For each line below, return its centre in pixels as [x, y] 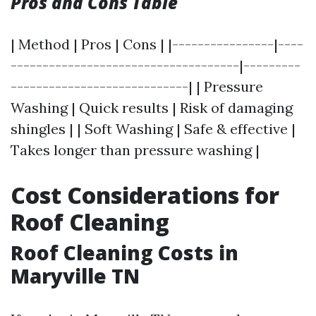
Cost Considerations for [145, 195]
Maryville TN [75, 276]
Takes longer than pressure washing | [135, 150]
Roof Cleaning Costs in [124, 253]
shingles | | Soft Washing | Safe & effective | [153, 129]
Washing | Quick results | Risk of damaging [152, 108]
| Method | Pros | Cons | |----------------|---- [157, 44]
